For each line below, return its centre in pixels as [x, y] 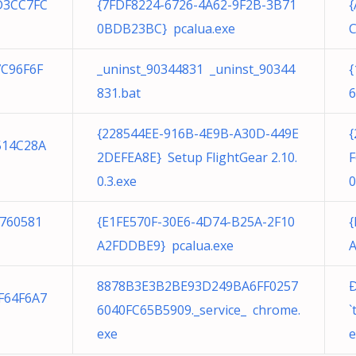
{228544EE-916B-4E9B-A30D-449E [198, 133]
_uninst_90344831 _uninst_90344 [196, 69]
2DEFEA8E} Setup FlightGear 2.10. [197, 157]
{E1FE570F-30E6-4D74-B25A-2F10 [196, 222]
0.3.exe [117, 181]
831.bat [119, 93]
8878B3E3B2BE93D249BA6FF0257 [197, 286]
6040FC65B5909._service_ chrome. [199, 310]
